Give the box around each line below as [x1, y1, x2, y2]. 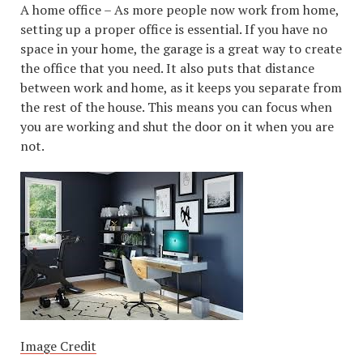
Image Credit [20, 337, 96, 355]
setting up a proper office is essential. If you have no [20, 20, 327, 38]
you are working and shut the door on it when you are [20, 117, 334, 135]
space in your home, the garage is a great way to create [20, 40, 342, 58]
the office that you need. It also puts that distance [20, 59, 314, 77]
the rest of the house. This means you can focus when [20, 98, 332, 116]
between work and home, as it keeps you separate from [20, 79, 342, 96]
